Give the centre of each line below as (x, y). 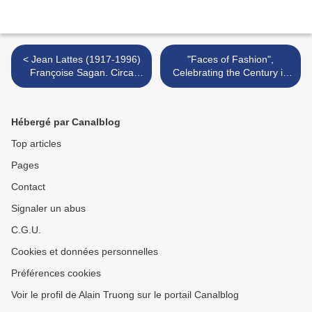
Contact (28, 187)
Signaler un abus (48, 209)
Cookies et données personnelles (85, 252)
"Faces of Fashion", (231, 60)
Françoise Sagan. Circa (81, 73)
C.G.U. (26, 230)
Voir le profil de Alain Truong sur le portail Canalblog (125, 295)
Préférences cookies (56, 273)
